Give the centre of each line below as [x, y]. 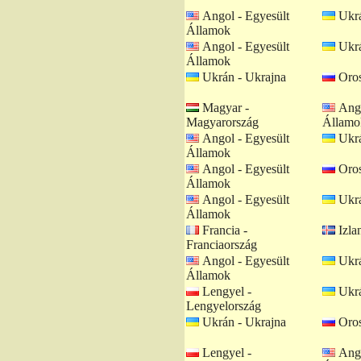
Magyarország [222, 122]
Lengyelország [224, 306]
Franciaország [222, 245]
